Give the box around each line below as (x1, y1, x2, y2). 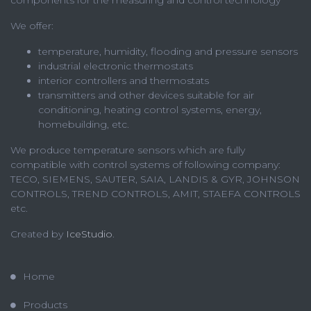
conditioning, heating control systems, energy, (38, 103, 262, 116)
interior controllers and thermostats (38, 74, 209, 87)
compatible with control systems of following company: (10, 158, 280, 171)
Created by (10, 228, 66, 240)
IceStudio (66, 228, 112, 240)
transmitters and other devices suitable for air (38, 89, 254, 101)
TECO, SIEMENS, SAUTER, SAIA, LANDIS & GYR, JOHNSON (10, 173, 300, 185)
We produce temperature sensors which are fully (10, 144, 245, 156)
